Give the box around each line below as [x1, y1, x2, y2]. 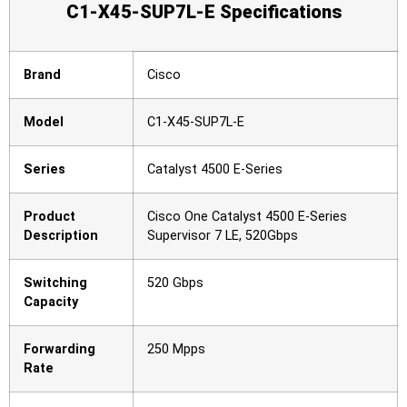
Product [24, 209, 75, 225]
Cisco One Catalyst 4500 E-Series [147, 209, 347, 225]
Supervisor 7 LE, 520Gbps [147, 228, 298, 244]
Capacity [24, 294, 78, 311]
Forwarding [24, 342, 95, 358]
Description [24, 228, 98, 244]
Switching [24, 275, 87, 292]
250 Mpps [147, 342, 205, 358]
